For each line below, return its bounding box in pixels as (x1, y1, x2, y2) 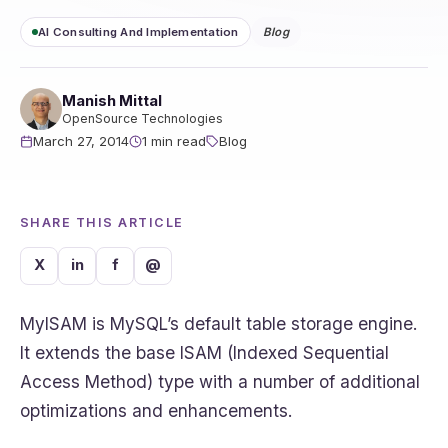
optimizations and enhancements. (20, 399, 292, 421)
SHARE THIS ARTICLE (20, 215, 184, 231)
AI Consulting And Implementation (38, 24, 239, 39)
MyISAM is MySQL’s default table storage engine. (20, 312, 417, 334)
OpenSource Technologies (62, 111, 223, 127)
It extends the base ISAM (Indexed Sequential (20, 341, 389, 363)
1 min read (142, 133, 206, 150)
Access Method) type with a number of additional (20, 370, 420, 392)
